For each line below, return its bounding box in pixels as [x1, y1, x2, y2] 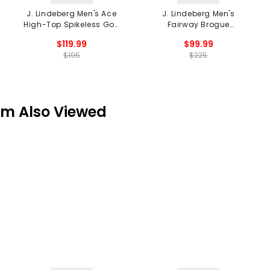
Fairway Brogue [167, 19, 230, 30]
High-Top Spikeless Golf [24, 19, 120, 30]
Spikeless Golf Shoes [157, 30, 240, 41]
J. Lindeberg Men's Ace [27, 8, 117, 19]
